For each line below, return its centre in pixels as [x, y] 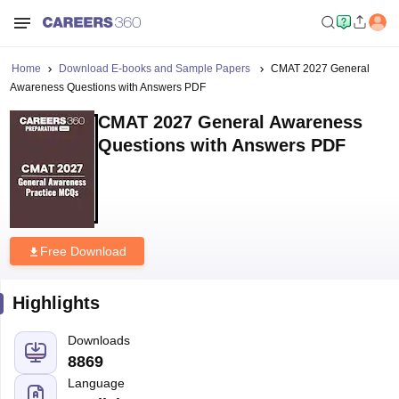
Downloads [98, 340]
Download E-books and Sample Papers [155, 69]
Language [96, 383]
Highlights [56, 303]
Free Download [83, 251]
